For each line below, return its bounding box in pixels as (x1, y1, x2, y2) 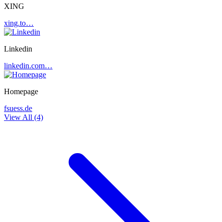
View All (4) (4, 112, 43, 121)
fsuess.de (4, 104, 32, 112)
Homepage (4, 87, 38, 96)
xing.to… (4, 18, 34, 27)
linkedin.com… (4, 61, 53, 70)
